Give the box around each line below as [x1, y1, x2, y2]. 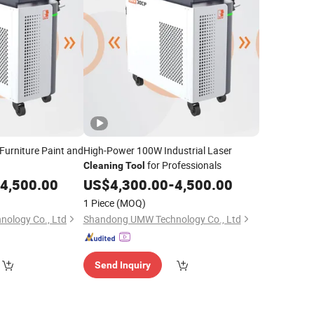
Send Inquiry [94, 259, 151, 271]
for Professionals [144, 158, 221, 172]
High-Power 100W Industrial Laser [83, 144, 232, 157]
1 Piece [83, 196, 114, 210]
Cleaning [83, 160, 123, 171]
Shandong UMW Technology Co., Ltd [83, 212, 241, 226]
